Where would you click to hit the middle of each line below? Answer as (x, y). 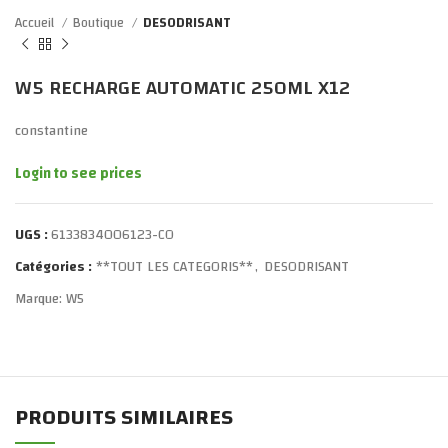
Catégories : (53, 266)
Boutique (100, 22)
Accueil (36, 22)
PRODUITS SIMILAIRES (124, 416)
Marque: (40, 298)
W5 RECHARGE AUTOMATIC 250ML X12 (182, 87)
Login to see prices (78, 173)
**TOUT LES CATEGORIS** (174, 266)
